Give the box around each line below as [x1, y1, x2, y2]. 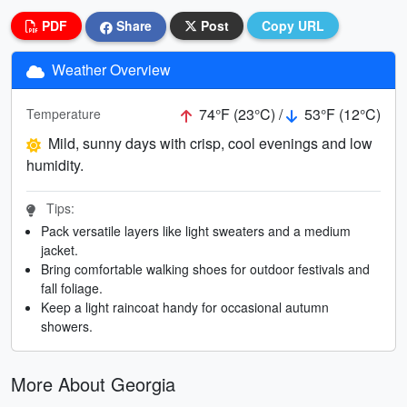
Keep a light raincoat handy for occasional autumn [41, 297, 329, 316]
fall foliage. [41, 278, 103, 297]
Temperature [26, 104, 101, 124]
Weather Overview [48, 58, 171, 80]
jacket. [41, 240, 78, 259]
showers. [41, 316, 93, 335]
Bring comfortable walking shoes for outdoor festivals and [41, 259, 370, 278]
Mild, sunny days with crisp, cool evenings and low [48, 132, 372, 154]
